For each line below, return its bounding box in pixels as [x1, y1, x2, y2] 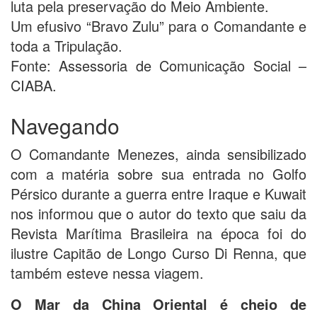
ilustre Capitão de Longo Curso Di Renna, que [11, 242, 306, 263]
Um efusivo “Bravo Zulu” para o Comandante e [11, 15, 306, 36]
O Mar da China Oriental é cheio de [11, 293, 306, 314]
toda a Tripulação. [11, 35, 122, 56]
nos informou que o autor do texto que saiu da [11, 202, 306, 224]
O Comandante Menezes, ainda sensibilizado [11, 143, 306, 164]
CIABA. [11, 74, 57, 96]
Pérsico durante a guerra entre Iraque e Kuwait [11, 183, 306, 204]
